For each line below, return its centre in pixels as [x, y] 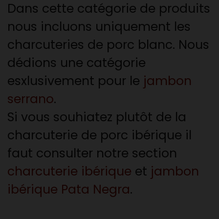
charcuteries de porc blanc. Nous [108, 44]
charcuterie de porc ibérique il [99, 135]
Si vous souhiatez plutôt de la [97, 117]
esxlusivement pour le [75, 81]
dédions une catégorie [77, 63]
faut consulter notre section [92, 153]
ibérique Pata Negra [69, 189]
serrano [31, 99]
